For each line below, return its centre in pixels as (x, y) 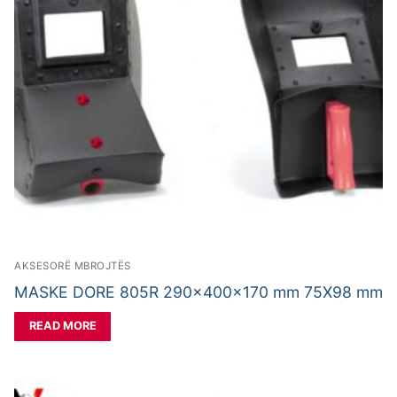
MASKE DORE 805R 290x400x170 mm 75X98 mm (198, 292)
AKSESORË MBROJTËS (73, 265)
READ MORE (62, 326)
